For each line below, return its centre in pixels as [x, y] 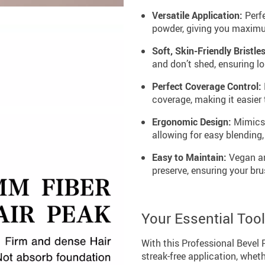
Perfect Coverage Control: [207, 86]
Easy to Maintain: [189, 157]
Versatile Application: [197, 15]
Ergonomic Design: [192, 122]
